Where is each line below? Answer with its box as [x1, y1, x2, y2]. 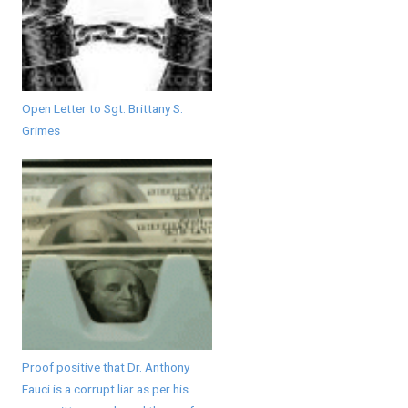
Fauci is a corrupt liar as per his [21, 381, 189, 396]
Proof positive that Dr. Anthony [21, 359, 189, 374]
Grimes [21, 122, 60, 138]
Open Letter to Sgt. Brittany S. [21, 100, 183, 116]
